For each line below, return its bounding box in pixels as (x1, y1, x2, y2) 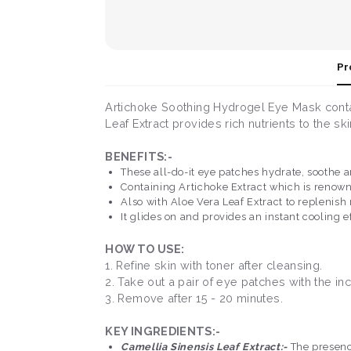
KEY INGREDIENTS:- (105, 324, 221, 338)
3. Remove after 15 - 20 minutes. (105, 291, 283, 306)
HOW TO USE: (105, 242, 185, 256)
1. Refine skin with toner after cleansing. (105, 259, 323, 273)
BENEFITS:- (105, 150, 172, 164)
